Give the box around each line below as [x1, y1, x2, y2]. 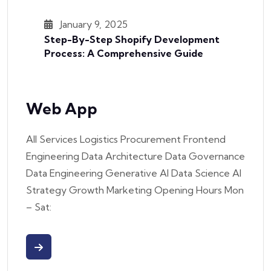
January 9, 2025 [57, 18, 128, 31]
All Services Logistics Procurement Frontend [26, 133, 226, 146]
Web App [26, 99, 97, 119]
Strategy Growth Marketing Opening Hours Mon [26, 184, 244, 197]
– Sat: [26, 201, 51, 214]
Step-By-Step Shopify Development [44, 33, 220, 46]
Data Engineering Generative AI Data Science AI [26, 167, 241, 180]
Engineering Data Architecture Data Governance [26, 150, 245, 163]
